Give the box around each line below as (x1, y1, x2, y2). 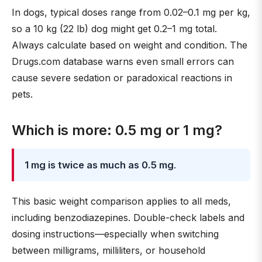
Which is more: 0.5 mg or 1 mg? (12, 122, 222, 139)
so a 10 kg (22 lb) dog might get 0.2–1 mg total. (12, 23, 217, 35)
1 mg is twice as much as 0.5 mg (25, 159, 174, 171)
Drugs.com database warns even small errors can (12, 56, 234, 67)
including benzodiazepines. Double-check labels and (12, 212, 244, 223)
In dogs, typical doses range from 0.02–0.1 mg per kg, (12, 6, 250, 18)
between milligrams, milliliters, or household (12, 244, 205, 256)
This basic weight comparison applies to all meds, (12, 195, 231, 207)
